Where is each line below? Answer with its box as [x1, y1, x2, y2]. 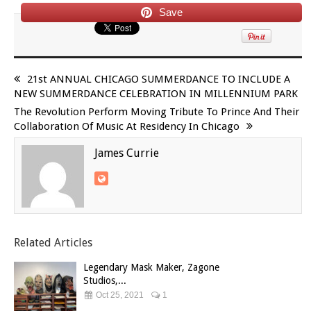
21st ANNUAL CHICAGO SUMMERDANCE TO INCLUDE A [27, 73, 290, 86]
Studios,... [83, 275, 126, 287]
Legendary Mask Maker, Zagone [83, 262, 219, 274]
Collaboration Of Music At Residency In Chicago [14, 120, 239, 133]
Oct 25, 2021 [94, 290, 144, 301]
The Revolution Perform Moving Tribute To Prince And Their [14, 106, 299, 119]
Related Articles [14, 236, 92, 250]
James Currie [94, 146, 159, 160]
